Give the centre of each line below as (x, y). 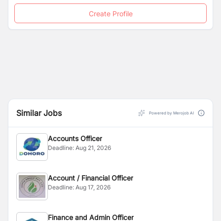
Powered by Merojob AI (171, 113)
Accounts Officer (75, 138)
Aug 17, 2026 (93, 187)
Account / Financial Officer (91, 178)
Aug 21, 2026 (93, 148)
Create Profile (110, 13)
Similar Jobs (39, 113)
